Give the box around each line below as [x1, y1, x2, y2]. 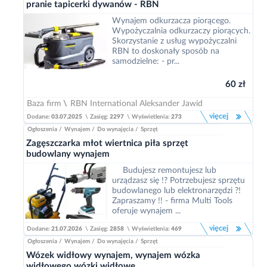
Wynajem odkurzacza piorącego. [112, 17, 231, 25]
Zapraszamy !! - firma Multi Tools [112, 197, 232, 205]
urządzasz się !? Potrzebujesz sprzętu [112, 176, 245, 185]
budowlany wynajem [26, 150, 110, 159]
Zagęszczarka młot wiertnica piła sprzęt [26, 139, 188, 148]
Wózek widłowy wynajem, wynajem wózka [26, 251, 200, 260]
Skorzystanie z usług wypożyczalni [112, 37, 237, 45]
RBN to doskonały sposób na [112, 47, 219, 55]
